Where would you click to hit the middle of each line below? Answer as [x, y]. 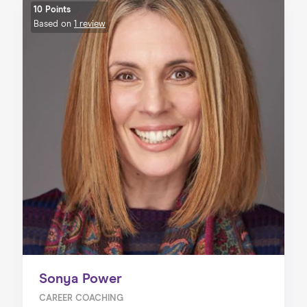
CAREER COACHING [81, 299]
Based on [53, 25]
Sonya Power [80, 279]
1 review [89, 25]
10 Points [52, 10]
